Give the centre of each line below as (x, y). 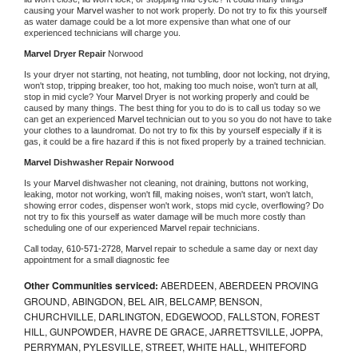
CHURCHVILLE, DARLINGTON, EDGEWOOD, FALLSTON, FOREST (172, 316)
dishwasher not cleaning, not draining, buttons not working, (195, 183)
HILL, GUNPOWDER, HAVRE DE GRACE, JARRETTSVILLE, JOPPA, (173, 331)
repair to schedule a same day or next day (236, 248)
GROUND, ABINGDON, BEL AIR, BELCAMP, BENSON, (143, 300)
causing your (50, 10)
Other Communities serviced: (91, 285)
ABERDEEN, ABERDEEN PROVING (238, 284)
